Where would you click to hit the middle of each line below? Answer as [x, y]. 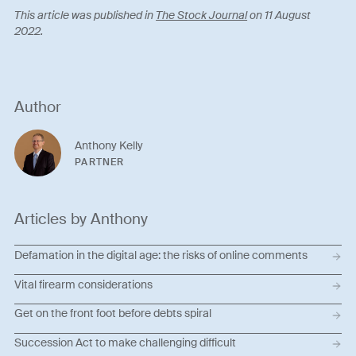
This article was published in [85, 15]
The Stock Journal [202, 15]
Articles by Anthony [81, 219]
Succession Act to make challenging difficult [126, 342]
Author [38, 106]
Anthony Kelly [109, 145]
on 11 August [279, 15]
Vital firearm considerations [84, 284]
